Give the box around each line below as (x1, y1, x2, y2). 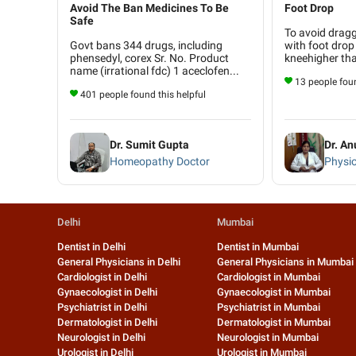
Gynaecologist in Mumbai (216, 286, 331, 299)
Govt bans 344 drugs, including (70, 39, 222, 52)
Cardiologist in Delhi (57, 271, 147, 284)
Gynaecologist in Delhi (57, 286, 157, 299)
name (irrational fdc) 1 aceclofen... (70, 64, 239, 78)
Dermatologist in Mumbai (216, 316, 331, 329)
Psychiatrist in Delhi (57, 301, 147, 314)
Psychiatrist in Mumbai (216, 301, 320, 314)
